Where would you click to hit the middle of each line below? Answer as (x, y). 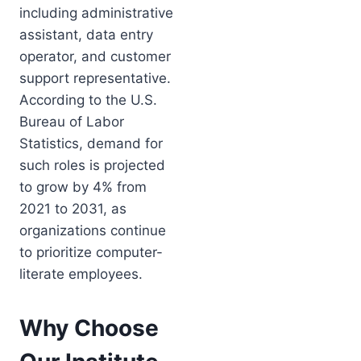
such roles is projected (92, 165)
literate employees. (81, 274)
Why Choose (89, 328)
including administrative (96, 12)
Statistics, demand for (91, 143)
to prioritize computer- (91, 252)
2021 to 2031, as (73, 208)
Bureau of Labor (72, 121)
